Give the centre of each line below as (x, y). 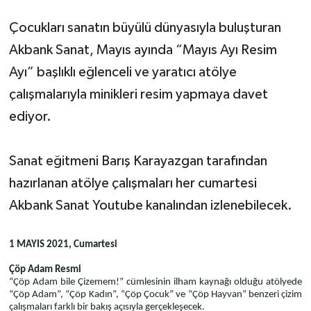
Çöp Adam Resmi (45, 270)
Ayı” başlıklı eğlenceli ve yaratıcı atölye (123, 73)
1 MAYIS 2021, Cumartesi (63, 245)
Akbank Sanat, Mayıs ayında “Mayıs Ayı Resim (143, 50)
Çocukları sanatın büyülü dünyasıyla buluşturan (145, 28)
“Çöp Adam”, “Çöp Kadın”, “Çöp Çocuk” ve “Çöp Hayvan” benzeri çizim (155, 295)
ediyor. (30, 117)
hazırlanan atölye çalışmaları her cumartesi (133, 184)
